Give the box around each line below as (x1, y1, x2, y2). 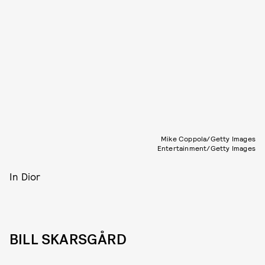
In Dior (9, 170, 41, 182)
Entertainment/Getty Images (157, 144, 256, 152)
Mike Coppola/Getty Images (161, 134, 256, 143)
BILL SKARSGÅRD (9, 230, 127, 249)
